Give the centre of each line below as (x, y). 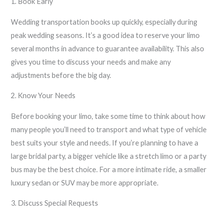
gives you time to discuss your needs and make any (91, 62)
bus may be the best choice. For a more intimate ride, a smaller (109, 169)
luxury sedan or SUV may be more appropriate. (85, 183)
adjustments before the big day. (61, 75)
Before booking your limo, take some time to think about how (108, 116)
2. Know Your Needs (43, 96)
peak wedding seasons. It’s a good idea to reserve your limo (106, 35)
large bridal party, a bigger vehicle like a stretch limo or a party (109, 156)
